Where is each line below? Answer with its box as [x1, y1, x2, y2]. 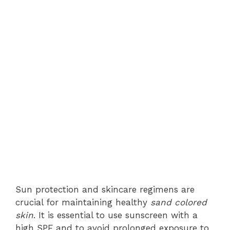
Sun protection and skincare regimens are [15, 184, 195, 195]
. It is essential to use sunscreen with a [33, 209, 198, 220]
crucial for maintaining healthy [15, 197, 150, 207]
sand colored [150, 197, 207, 207]
